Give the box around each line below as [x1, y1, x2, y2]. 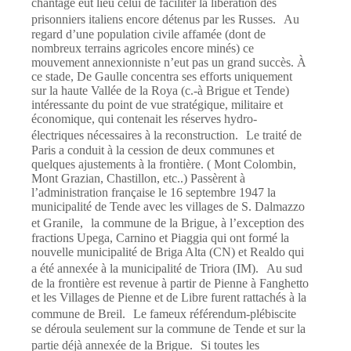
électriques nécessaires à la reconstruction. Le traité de [31, 128, 302, 143]
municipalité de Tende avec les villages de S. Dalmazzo [31, 200, 305, 214]
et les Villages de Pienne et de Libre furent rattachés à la [31, 291, 306, 305]
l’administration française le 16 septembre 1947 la [31, 186, 276, 200]
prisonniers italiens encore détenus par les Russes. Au [31, 13, 299, 27]
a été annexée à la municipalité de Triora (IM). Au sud [31, 262, 302, 276]
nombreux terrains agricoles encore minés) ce [31, 42, 254, 56]
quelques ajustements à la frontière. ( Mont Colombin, [31, 157, 296, 172]
